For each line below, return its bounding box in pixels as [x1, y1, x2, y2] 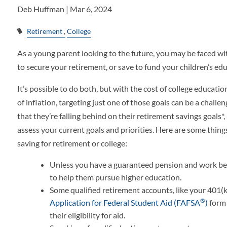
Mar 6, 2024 [70, 4, 112, 14]
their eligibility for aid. [50, 210, 126, 220]
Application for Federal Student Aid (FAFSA [50, 198, 201, 208]
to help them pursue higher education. [50, 172, 182, 182]
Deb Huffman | [17, 4, 70, 14]
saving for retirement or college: [17, 138, 128, 148]
